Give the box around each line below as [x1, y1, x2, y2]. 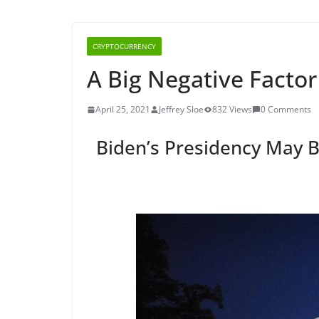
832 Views [212, 103, 252, 115]
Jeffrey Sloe [159, 103, 204, 115]
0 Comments [261, 103, 311, 115]
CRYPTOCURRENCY [93, 41, 156, 51]
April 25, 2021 [95, 103, 150, 115]
